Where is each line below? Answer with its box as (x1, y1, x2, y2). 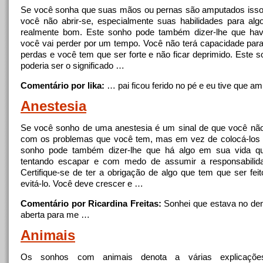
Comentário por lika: (21, 80, 104, 90)
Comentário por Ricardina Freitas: (21, 198, 161, 208)
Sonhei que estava (161, 198, 239, 208)
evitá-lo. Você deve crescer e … (21, 178, 143, 188)
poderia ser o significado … (21, 60, 124, 70)
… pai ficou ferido (104, 80, 176, 90)
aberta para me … (21, 210, 90, 220)
